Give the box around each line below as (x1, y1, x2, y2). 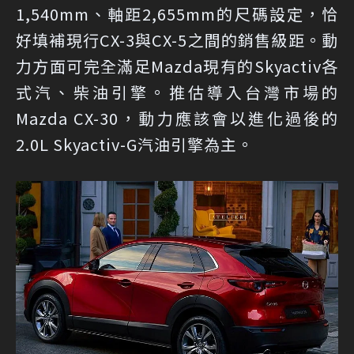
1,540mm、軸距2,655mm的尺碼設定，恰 (16, 2, 338, 26)
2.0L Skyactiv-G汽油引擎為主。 (16, 133, 254, 156)
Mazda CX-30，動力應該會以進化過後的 (16, 107, 338, 130)
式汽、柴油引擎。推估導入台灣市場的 (16, 81, 338, 104)
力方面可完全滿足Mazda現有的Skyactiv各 (16, 55, 338, 78)
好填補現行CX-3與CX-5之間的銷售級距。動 (16, 28, 338, 52)
